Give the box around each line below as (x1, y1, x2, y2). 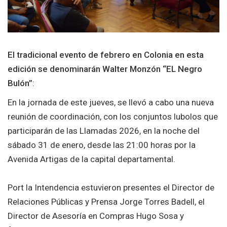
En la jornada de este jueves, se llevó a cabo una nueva (8, 97, 214, 107)
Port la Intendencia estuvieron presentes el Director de (8, 182, 214, 193)
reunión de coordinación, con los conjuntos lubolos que (8, 111, 218, 122)
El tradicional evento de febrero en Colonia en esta (8, 49, 204, 60)
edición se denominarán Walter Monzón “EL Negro (8, 63, 202, 74)
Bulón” (8, 78, 32, 88)
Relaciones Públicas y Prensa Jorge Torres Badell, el (8, 196, 205, 207)
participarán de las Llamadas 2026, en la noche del (8, 125, 200, 136)
